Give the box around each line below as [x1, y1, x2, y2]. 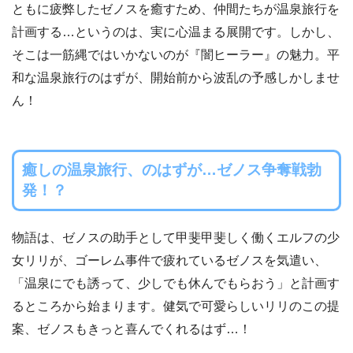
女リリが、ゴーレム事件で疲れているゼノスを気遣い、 [12, 253, 327, 267]
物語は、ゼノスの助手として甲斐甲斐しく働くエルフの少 [12, 230, 340, 244]
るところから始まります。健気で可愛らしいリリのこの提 [12, 299, 340, 313]
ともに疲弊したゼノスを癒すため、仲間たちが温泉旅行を [12, 2, 340, 17]
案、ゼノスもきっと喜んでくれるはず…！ [12, 321, 251, 336]
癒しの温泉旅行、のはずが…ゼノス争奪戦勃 [21, 161, 321, 178]
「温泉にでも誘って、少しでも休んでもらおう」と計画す [12, 276, 340, 290]
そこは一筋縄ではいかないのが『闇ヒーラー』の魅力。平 [12, 48, 340, 62]
